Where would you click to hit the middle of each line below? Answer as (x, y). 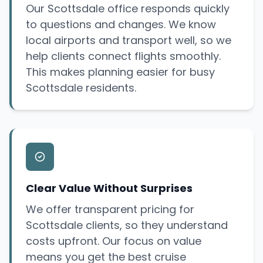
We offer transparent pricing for (110, 210)
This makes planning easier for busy (120, 72)
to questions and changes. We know (121, 25)
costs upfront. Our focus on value (114, 241)
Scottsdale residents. (81, 88)
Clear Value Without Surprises (109, 188)
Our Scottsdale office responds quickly (128, 9)
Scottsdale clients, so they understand (127, 225)
